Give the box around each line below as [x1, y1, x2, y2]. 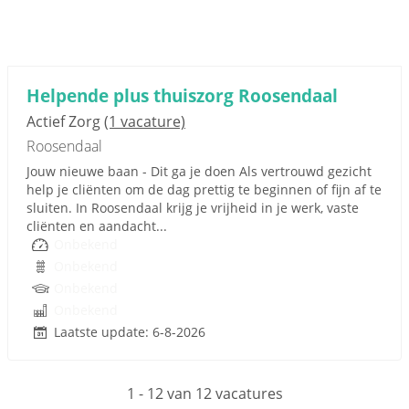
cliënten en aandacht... [26, 217, 167, 235]
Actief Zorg [26, 111, 104, 131]
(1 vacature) [104, 111, 185, 131]
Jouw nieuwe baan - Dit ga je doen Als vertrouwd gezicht [26, 163, 372, 180]
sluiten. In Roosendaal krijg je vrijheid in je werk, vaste [26, 199, 359, 216]
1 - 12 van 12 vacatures [126, 383, 283, 404]
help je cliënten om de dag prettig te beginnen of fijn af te [26, 181, 382, 198]
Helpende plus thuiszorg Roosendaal [26, 83, 338, 108]
